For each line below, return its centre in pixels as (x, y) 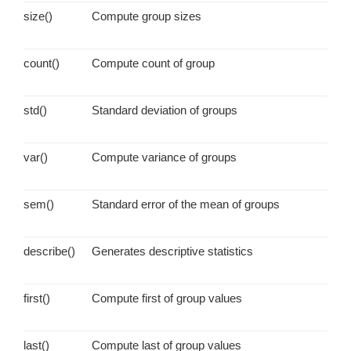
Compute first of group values (167, 298)
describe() (49, 251)
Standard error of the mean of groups (186, 204)
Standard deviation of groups (165, 110)
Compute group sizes (147, 16)
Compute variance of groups (164, 157)
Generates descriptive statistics (172, 251)
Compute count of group (153, 63)
